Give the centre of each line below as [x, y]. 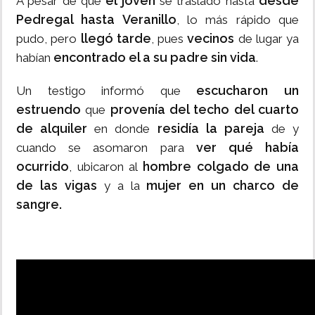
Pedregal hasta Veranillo [96, 20]
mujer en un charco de [223, 186]
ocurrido [43, 167]
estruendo [49, 110]
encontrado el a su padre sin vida [153, 58]
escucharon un [248, 91]
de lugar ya [268, 39]
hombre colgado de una [221, 167]
